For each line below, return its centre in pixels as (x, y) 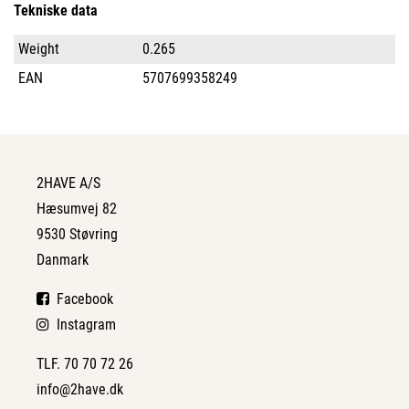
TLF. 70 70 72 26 (85, 364)
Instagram (83, 325)
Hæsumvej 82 (77, 209)
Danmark (63, 260)
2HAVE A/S (68, 183)
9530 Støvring (77, 234)
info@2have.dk (80, 389)
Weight (39, 49)
